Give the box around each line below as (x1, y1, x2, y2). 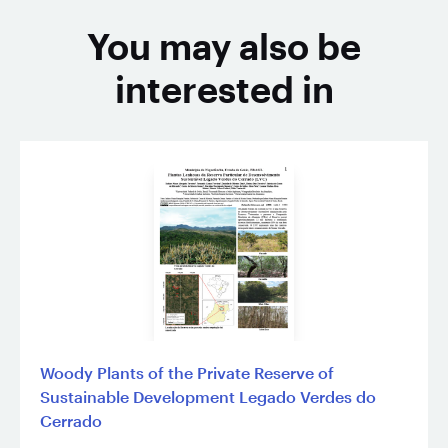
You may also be (87, 24, 361, 67)
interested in (114, 67, 334, 110)
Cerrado (40, 410, 102, 430)
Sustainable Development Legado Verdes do (40, 386, 376, 406)
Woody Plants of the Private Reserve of (40, 362, 334, 382)
